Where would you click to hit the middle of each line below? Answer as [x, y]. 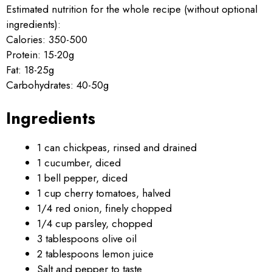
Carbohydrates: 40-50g [57, 85]
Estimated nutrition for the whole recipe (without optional [132, 9]
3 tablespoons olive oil [87, 238]
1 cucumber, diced [79, 162]
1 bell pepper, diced [82, 178]
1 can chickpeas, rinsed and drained [117, 147]
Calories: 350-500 [47, 39]
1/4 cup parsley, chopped [95, 223]
